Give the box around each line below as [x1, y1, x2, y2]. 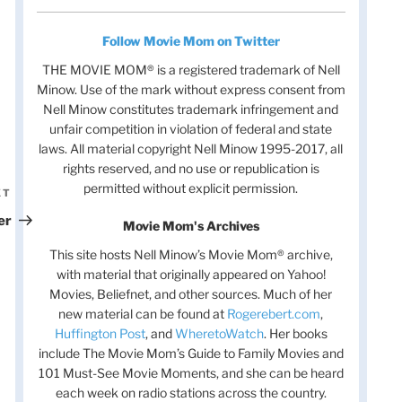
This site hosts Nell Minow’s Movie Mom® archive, [48, 247, 333, 263]
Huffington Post [54, 326, 145, 342]
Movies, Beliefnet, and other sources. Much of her [49, 286, 333, 302]
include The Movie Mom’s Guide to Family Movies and [38, 345, 344, 362]
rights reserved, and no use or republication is [62, 161, 319, 177]
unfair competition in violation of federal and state [49, 121, 333, 137]
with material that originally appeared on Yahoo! [56, 267, 326, 283]
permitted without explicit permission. [83, 180, 299, 197]
